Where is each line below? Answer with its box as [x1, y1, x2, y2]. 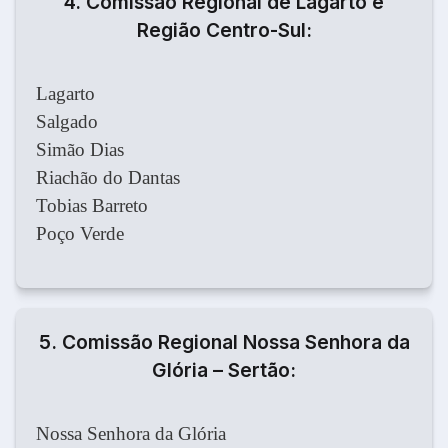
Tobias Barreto [36, 195, 148, 217]
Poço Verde [36, 223, 124, 245]
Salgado [36, 111, 98, 133]
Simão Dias [36, 139, 124, 161]
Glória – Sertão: [152, 358, 296, 383]
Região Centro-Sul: [136, 18, 312, 43]
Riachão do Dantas [36, 167, 180, 189]
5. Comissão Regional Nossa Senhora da [38, 330, 410, 355]
